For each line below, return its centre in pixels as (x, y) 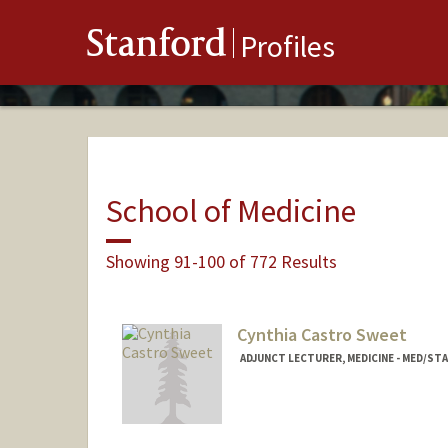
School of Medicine (230, 210)
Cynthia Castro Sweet (321, 335)
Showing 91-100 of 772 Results (221, 261)
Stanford (157, 47)
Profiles (287, 46)
